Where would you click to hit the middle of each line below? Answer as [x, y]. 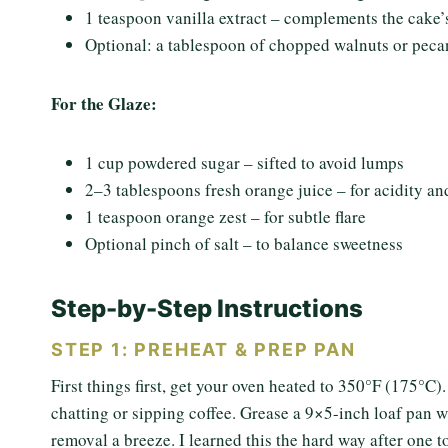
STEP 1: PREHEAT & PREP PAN [203, 349]
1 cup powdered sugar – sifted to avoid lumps [244, 162]
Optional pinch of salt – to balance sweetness [244, 243]
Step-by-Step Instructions [207, 308]
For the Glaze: [104, 103]
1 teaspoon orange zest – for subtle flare [225, 216]
